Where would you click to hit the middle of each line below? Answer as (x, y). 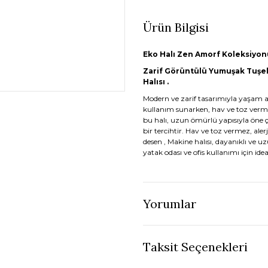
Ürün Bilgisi (176, 27)
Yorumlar (170, 203)
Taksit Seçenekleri (195, 246)
